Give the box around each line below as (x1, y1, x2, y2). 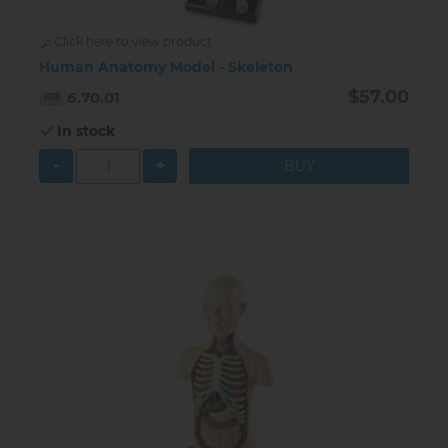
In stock (57, 121, 115, 140)
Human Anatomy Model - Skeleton (39, 57, 293, 76)
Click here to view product (54, 33, 212, 49)
